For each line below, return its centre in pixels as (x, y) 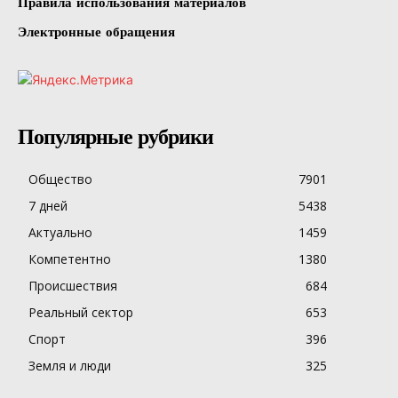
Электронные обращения (96, 32)
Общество (60, 179)
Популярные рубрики (115, 136)
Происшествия (73, 285)
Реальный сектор (81, 312)
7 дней (48, 205)
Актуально (60, 232)
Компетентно (70, 259)
